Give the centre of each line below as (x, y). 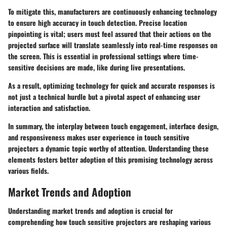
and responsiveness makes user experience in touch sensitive (99, 137)
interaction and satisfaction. (49, 107)
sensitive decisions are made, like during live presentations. (97, 67)
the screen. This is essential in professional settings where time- (103, 56)
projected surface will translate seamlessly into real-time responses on (113, 45)
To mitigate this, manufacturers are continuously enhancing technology (112, 11)
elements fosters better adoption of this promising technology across (110, 159)
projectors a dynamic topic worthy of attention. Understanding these (108, 148)
